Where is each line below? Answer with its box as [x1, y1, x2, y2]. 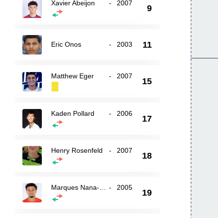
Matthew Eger [51, 72, 94, 80]
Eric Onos [51, 40, 82, 48]
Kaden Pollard [51, 109, 95, 117]
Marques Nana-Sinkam [99, 183, 107, 191]
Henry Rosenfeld [51, 146, 103, 154]
